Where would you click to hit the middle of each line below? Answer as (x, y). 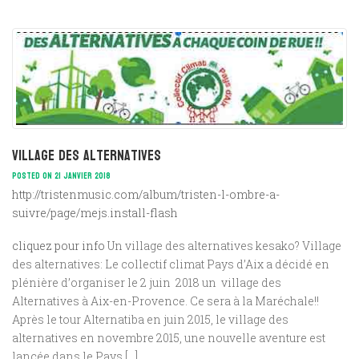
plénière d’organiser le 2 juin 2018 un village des (147, 282)
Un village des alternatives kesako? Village (223, 245)
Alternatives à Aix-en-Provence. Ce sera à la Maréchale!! (165, 301)
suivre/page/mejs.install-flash (95, 212)
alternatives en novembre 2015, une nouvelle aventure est (169, 337)
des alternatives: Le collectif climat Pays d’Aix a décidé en (171, 264)
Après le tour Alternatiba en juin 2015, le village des (150, 319)
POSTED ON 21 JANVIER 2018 (61, 175)
